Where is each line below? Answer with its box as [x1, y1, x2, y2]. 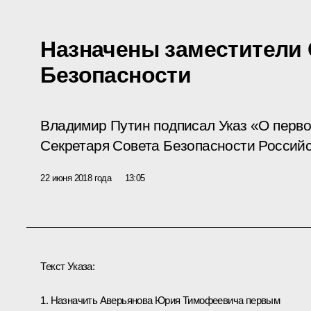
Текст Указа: [40, 260, 95, 272]
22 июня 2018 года [40, 172, 112, 183]
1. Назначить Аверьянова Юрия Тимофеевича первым [40, 294, 280, 306]
